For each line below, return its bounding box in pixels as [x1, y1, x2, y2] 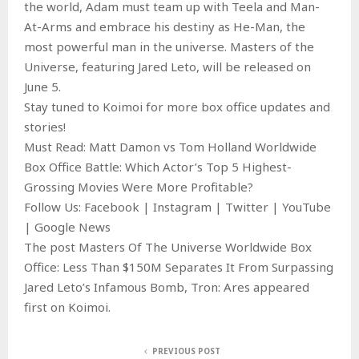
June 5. [24, 78, 61, 95]
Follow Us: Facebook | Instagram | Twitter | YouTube [24, 198, 331, 215]
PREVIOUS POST [151, 345, 220, 357]
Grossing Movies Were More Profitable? [24, 178, 253, 195]
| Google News [24, 218, 111, 235]
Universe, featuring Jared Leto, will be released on [24, 58, 311, 75]
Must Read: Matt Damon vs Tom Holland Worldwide [24, 138, 317, 155]
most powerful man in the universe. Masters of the [24, 38, 314, 54]
